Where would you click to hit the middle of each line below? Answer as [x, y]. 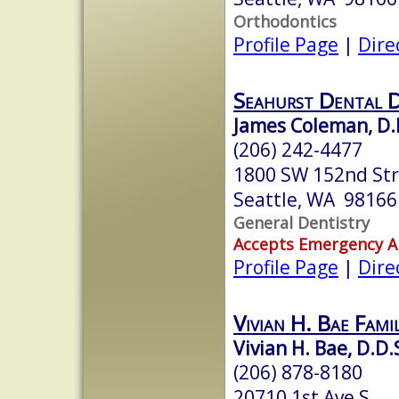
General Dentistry [301, 222]
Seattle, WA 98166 [315, 199]
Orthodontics [285, 21]
